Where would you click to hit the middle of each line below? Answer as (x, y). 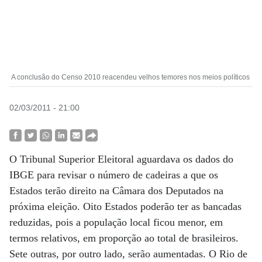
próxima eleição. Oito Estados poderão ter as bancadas (125, 206)
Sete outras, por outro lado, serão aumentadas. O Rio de (128, 254)
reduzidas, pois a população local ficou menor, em (116, 222)
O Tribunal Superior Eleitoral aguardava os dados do (121, 159)
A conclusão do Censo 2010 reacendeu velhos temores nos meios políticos (130, 77)
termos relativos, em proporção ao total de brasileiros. (124, 238)
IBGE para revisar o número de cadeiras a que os (114, 175)
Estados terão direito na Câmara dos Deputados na (116, 191)
